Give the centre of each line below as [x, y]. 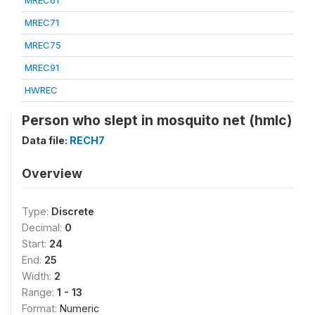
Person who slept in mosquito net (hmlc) [157, 120]
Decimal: [43, 227]
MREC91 [42, 67]
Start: [36, 244]
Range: [39, 292]
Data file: [46, 140]
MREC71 [42, 22]
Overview [52, 173]
